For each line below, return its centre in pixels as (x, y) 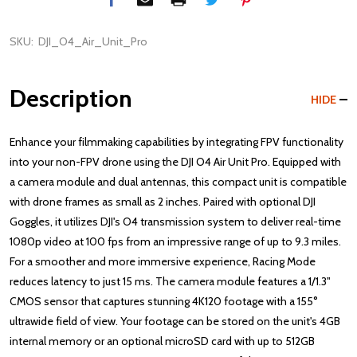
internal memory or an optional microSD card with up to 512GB (162, 341)
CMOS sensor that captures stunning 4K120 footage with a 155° (164, 301)
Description (71, 98)
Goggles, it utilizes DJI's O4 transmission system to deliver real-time (175, 222)
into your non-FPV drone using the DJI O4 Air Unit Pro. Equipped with (175, 162)
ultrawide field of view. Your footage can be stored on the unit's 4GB (175, 321)
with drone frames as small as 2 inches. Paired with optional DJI (163, 202)
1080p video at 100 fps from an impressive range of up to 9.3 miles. (175, 241)
